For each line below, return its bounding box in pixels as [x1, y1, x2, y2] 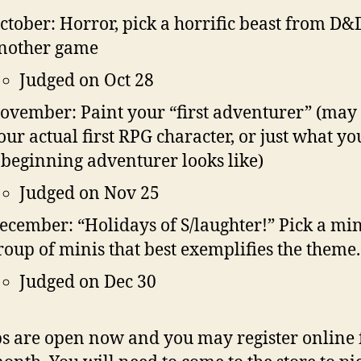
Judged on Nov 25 [19, 182, 160, 205]
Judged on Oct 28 [19, 69, 154, 92]
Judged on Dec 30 [19, 271, 156, 293]
